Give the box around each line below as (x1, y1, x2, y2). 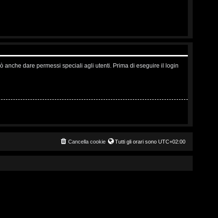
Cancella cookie (68, 138, 106, 145)
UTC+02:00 (158, 138, 185, 145)
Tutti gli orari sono (115, 138, 158, 145)
